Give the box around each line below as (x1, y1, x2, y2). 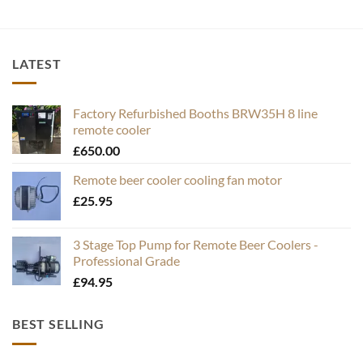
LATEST (12, 55, 62, 71)
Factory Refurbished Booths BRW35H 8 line (73, 105, 318, 122)
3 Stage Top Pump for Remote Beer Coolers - (73, 237, 318, 253)
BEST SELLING (12, 316, 105, 332)
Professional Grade (73, 253, 180, 269)
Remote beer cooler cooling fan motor (73, 172, 282, 188)
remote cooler (73, 122, 151, 138)
